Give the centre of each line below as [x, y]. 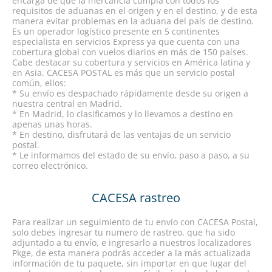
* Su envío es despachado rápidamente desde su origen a [130, 93]
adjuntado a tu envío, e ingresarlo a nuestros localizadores [132, 243]
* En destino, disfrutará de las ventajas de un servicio [121, 134]
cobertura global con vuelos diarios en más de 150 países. [130, 52]
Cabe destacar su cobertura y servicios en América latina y [131, 62]
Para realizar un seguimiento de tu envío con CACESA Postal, [135, 222]
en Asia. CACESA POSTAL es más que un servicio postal [124, 73]
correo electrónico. [50, 165]
